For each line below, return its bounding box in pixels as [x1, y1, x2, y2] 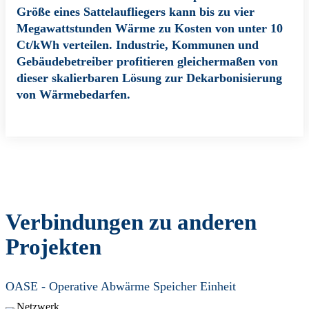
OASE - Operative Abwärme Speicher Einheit [6, 279, 236, 294]
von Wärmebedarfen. [17, 87, 130, 101]
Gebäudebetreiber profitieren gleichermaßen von [17, 54, 278, 68]
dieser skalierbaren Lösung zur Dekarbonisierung [17, 70, 282, 85]
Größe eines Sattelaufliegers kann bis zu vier [17, 4, 255, 19]
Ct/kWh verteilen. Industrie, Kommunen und [17, 37, 259, 52]
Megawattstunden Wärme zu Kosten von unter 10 [17, 21, 283, 35]
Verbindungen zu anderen [6, 208, 257, 235]
